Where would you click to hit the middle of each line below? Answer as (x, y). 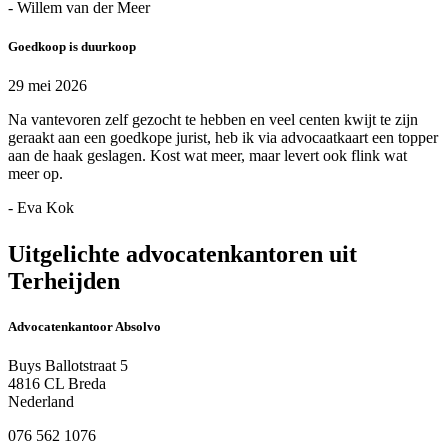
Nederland (41, 402)
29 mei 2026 (47, 86)
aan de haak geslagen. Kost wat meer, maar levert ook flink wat (207, 156)
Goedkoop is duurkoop (72, 46)
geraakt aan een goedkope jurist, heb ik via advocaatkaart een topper (223, 138)
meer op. (35, 174)
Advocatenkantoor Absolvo (84, 327)
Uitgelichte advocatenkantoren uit (182, 254)
